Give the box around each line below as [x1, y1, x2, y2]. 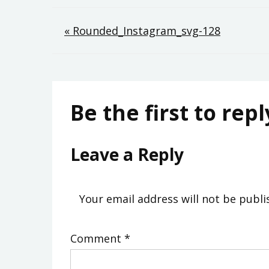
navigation [64, 46, 178, 74]
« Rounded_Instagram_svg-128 [64, 23, 220, 38]
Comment [70, 231, 124, 246]
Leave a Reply [70, 143, 184, 166]
